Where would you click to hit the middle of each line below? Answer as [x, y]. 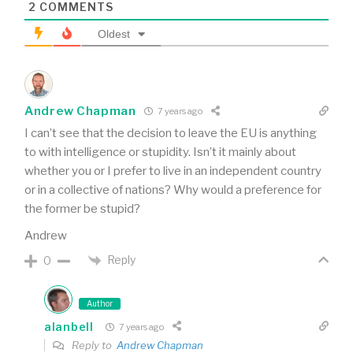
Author [100, 304]
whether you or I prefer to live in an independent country [173, 171]
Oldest [114, 33]
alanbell [69, 326]
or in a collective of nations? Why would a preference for [173, 190]
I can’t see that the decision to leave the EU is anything [171, 133]
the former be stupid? [82, 208]
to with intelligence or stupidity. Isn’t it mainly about [160, 152]
